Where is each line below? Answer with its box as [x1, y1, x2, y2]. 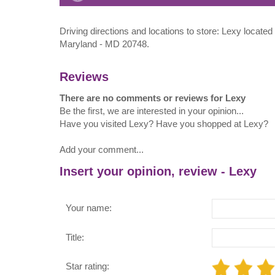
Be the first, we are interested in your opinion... [60, 106, 244, 117]
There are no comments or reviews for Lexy [60, 93, 246, 104]
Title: [66, 231, 84, 242]
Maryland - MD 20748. [60, 39, 149, 50]
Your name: [66, 203, 112, 214]
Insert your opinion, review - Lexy [60, 163, 257, 178]
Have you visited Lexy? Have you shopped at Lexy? [60, 118, 268, 130]
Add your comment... [60, 144, 144, 155]
